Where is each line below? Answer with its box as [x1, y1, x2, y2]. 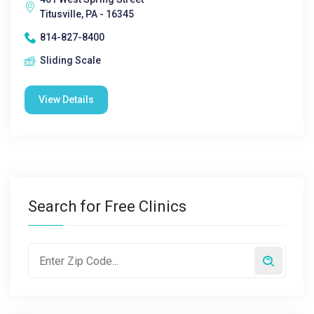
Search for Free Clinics [28, 198, 186, 215]
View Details [39, 94, 94, 105]
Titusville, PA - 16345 [40, 8, 134, 20]
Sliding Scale [40, 55, 101, 66]
